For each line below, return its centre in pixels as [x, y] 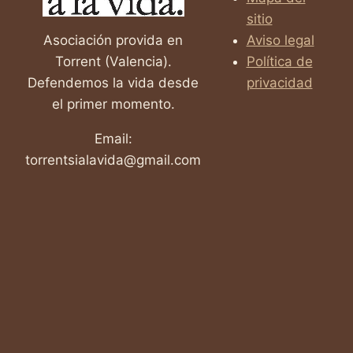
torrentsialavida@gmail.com [113, 160]
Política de [279, 61]
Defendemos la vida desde [113, 82]
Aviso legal [280, 40]
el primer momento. [113, 104]
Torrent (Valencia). [113, 61]
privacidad [279, 82]
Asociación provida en [113, 40]
